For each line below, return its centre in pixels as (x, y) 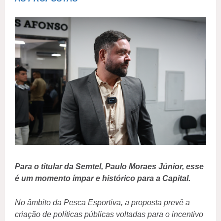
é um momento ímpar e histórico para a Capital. (103, 179)
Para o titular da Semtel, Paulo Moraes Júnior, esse (109, 167)
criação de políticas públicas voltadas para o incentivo (109, 215)
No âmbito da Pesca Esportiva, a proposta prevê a (102, 203)
